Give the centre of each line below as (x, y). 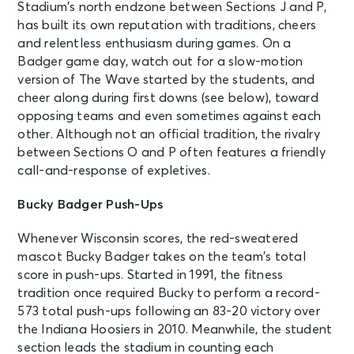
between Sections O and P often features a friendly (171, 152)
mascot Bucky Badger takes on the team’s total (162, 256)
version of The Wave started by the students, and (166, 79)
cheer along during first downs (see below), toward (168, 98)
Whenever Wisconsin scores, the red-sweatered (158, 238)
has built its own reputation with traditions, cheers (167, 25)
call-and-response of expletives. (114, 170)
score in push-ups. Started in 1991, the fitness (151, 275)
